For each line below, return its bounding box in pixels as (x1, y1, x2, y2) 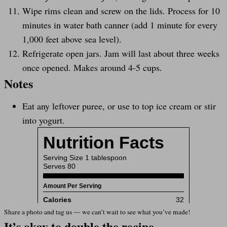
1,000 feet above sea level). (22, 32, 122, 45)
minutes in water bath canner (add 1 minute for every (22, 18, 217, 31)
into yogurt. (22, 113, 65, 126)
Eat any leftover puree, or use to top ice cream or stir (22, 99, 216, 112)
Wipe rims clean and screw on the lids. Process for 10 (22, 4, 220, 17)
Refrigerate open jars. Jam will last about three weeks (22, 47, 219, 59)
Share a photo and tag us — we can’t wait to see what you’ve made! (4, 207, 191, 216)
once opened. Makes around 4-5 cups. (22, 61, 162, 73)
